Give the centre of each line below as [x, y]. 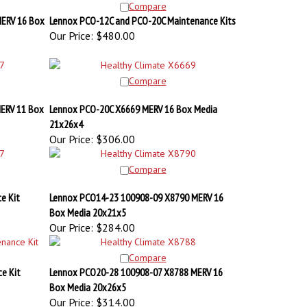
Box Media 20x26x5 [87, 280]
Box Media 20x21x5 [87, 206]
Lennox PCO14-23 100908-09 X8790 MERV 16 [136, 191]
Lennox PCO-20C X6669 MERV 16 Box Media [133, 102]
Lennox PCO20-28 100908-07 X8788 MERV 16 [136, 265]
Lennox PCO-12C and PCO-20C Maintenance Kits [142, 14]
